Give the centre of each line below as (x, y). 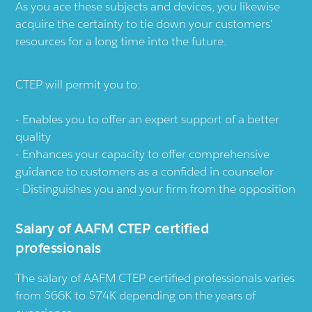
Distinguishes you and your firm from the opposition (159, 189)
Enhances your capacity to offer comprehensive (146, 154)
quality (33, 137)
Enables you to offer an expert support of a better (151, 119)
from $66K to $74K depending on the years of (136, 296)
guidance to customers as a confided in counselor (145, 172)
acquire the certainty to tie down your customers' (145, 24)
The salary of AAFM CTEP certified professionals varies (155, 278)
